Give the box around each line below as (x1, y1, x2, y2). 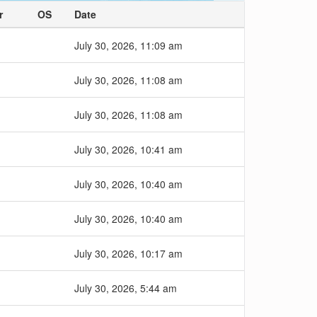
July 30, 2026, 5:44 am (74, 281, 177, 295)
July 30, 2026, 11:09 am (74, 38, 183, 52)
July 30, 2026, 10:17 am (74, 246, 183, 260)
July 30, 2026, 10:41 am (74, 142, 183, 156)
